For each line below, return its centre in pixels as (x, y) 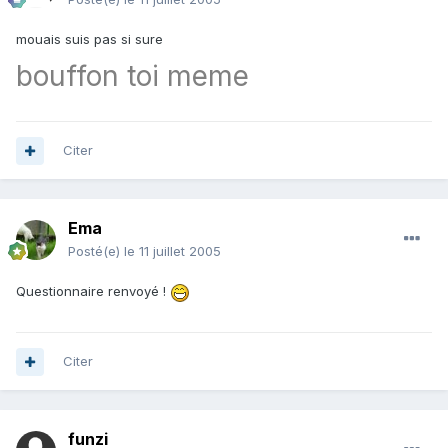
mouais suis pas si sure (89, 39)
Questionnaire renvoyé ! (93, 291)
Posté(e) (96, 251)
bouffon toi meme (132, 76)
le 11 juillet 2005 (172, 251)
